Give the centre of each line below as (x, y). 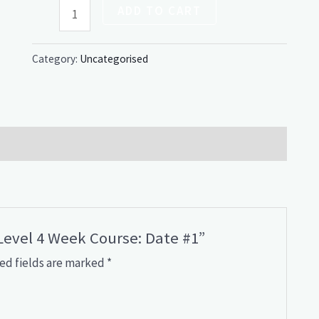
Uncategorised (114, 59)
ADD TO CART (160, 10)
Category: (56, 59)
